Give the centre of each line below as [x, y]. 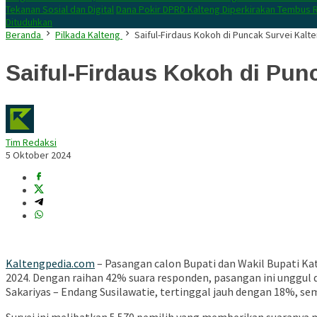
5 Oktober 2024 [38, 155]
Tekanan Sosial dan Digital [60, 9]
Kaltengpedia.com [50, 264]
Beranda [23, 35]
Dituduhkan [29, 22]
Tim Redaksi [31, 143]
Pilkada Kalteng [88, 35]
